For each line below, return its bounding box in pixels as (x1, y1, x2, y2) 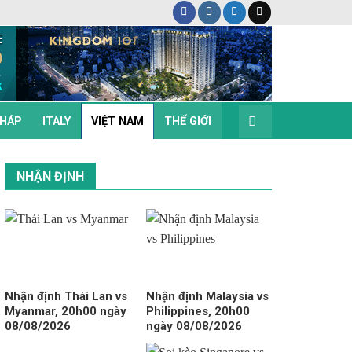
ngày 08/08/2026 (145, 318, 242, 333)
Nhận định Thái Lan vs (4, 288, 127, 303)
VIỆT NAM (91, 115, 144, 128)
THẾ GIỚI (164, 115, 211, 128)
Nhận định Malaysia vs (145, 288, 269, 303)
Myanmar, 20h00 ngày (4, 303, 126, 318)
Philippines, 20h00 (145, 303, 250, 318)
